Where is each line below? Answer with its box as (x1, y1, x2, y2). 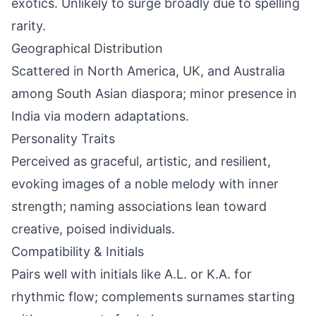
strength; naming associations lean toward (11, 199, 267, 214)
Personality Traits (11, 131, 115, 146)
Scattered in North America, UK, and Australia (11, 63, 285, 78)
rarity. (11, 18, 46, 33)
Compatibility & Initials (11, 244, 144, 259)
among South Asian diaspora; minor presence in (11, 86, 297, 101)
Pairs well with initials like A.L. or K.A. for (11, 267, 252, 281)
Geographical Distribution (11, 41, 163, 56)
